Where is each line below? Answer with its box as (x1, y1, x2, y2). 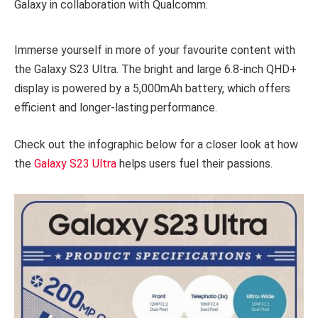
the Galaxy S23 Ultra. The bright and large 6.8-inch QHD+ (14, 62, 297, 76)
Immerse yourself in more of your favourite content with (14, 43, 295, 57)
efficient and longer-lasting (14, 100, 148, 114)
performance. (150, 100, 217, 114)
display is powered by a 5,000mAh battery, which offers (14, 81, 290, 95)
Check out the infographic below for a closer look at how (14, 137, 298, 151)
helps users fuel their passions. (116, 156, 273, 170)
